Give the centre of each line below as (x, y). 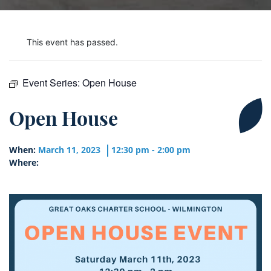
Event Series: (52, 83)
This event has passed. (72, 42)
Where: (24, 163)
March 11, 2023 (69, 150)
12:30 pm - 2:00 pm (151, 150)
